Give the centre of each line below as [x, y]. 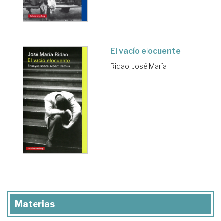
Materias [35, 204]
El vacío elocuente [146, 51]
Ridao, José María [139, 66]
